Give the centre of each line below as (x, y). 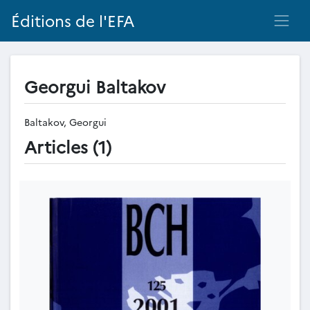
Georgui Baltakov (95, 86)
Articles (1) (68, 146)
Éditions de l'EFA (73, 21)
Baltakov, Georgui (67, 122)
